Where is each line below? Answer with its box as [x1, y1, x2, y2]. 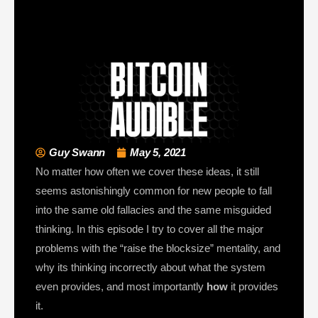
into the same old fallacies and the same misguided [35, 204, 271, 216]
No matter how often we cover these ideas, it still [35, 165, 259, 178]
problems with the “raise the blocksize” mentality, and [35, 242, 280, 255]
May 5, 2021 [130, 146, 187, 159]
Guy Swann [49, 146, 106, 159]
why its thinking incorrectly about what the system [35, 261, 265, 274]
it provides [228, 280, 278, 293]
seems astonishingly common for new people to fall [35, 185, 272, 197]
